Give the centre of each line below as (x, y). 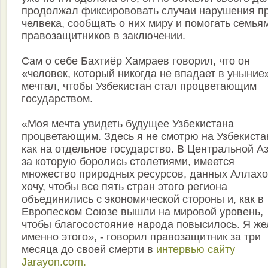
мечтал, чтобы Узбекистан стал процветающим (139, 86)
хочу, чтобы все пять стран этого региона (124, 187)
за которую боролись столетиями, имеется (128, 162)
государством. (57, 99)
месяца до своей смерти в (89, 250)
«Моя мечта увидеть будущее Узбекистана (128, 124)
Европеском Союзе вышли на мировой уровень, (142, 212)
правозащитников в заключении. (103, 36)
